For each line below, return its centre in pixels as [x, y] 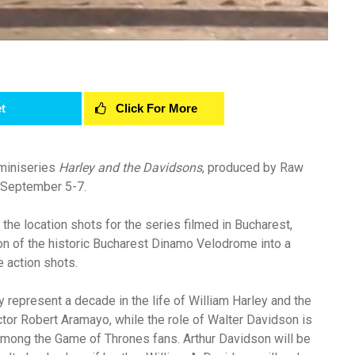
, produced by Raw [253, 168]
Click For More [157, 109]
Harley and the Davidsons [130, 168]
